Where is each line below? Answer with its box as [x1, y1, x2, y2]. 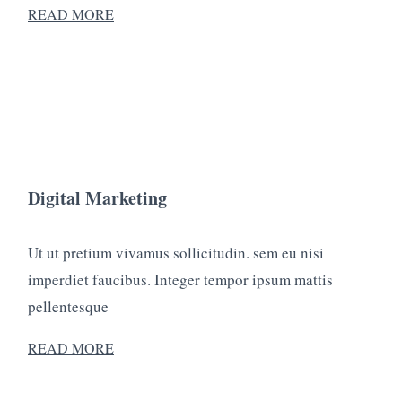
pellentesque [28, 295, 109, 317]
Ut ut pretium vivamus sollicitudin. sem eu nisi [28, 241, 324, 263]
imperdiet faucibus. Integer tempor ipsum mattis [28, 268, 333, 290]
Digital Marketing [28, 185, 167, 212]
